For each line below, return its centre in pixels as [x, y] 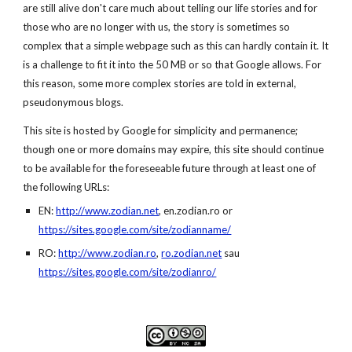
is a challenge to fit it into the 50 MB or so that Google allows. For [172, 64]
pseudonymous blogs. [73, 102]
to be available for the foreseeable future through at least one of [170, 168]
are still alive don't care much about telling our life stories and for [170, 8]
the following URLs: [66, 187]
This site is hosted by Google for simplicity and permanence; [161, 130]
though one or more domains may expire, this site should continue [174, 149]
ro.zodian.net [192, 253]
